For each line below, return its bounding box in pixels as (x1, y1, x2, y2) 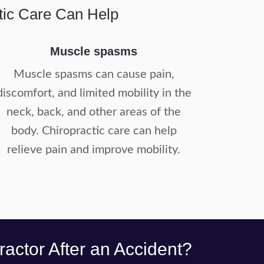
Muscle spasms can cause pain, (13, 68, 174, 80)
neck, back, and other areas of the (6, 106, 181, 118)
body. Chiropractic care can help (11, 125, 177, 137)
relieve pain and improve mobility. (7, 144, 181, 156)
